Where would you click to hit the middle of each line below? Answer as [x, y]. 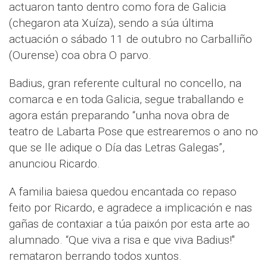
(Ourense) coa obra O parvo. [80, 55]
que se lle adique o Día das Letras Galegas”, [117, 148]
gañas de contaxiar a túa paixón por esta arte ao [129, 224]
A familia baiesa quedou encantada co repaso [123, 192]
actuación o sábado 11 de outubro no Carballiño [131, 39]
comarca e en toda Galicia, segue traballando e [126, 100]
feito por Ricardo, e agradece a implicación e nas [131, 208]
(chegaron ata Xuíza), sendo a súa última [111, 23]
